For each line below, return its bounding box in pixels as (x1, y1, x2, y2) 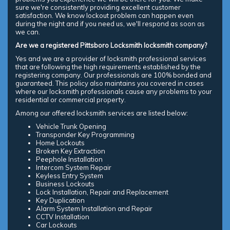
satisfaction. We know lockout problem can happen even (15, 11, 194, 20)
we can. (15, 28, 40, 36)
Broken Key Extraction (36, 147, 105, 156)
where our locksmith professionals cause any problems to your (15, 87, 212, 96)
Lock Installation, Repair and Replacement (36, 188, 168, 197)
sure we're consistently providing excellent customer (15, 3, 181, 12)
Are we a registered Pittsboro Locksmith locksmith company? (15, 41, 207, 50)
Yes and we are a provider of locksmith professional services (15, 54, 206, 63)
